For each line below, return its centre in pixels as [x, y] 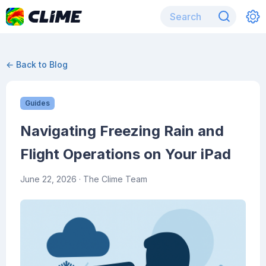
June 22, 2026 [48, 179]
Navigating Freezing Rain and [122, 131]
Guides [37, 103]
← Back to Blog [37, 64]
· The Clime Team [112, 179]
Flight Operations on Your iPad [126, 154]
